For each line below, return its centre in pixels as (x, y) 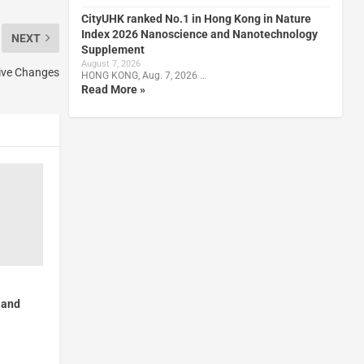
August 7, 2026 (110, 63)
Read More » (113, 89)
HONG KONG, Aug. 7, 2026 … (143, 75)
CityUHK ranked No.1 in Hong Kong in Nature (196, 18)
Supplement (113, 49)
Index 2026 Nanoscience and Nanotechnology (199, 34)
